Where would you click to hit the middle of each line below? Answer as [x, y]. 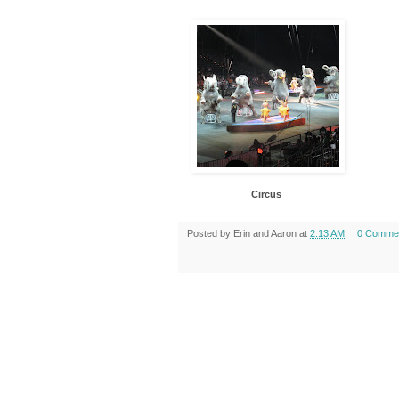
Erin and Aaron [265, 233]
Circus [266, 194]
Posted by [210, 233]
